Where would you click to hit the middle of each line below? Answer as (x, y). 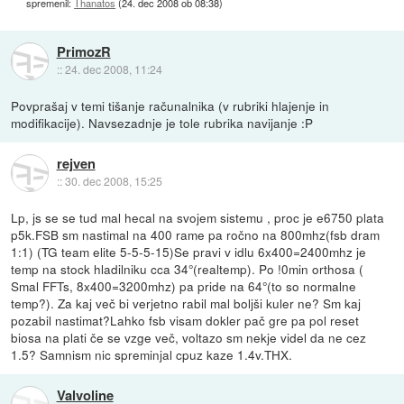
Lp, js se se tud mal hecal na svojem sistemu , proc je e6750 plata (198, 218)
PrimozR (83, 52)
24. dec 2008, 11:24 (113, 69)
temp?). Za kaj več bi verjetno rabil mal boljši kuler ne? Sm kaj (186, 303)
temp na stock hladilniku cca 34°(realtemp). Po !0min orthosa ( (188, 269)
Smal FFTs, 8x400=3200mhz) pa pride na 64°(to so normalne (184, 286)
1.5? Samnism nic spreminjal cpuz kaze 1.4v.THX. (152, 355)
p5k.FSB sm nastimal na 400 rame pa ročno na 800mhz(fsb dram (196, 235)
